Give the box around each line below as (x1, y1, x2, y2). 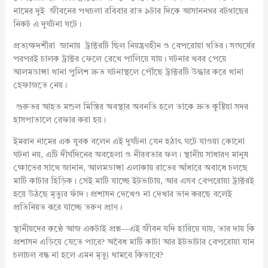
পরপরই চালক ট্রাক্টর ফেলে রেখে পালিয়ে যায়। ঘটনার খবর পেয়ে (13, 54, 226, 63)
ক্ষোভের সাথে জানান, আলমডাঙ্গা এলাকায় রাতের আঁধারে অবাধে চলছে (13, 163, 248, 172)
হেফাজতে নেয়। (13, 81, 67, 90)
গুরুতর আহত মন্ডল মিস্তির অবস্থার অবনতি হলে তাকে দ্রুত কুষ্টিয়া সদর (13, 102, 248, 111)
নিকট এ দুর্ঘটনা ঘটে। (13, 20, 86, 29)
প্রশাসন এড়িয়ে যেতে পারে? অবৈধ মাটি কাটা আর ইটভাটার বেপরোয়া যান (13, 237, 254, 246)
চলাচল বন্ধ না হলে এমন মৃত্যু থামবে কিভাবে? (13, 251, 163, 260)
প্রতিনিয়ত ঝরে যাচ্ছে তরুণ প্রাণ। (13, 203, 122, 212)
